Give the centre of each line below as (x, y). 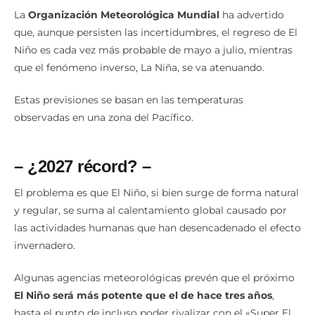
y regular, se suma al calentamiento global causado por (150, 210)
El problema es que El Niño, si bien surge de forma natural (156, 192)
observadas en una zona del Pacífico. (104, 118)
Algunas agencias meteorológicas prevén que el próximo (154, 277)
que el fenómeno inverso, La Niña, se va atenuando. (139, 68)
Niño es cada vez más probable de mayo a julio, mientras (153, 50)
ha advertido (252, 15)
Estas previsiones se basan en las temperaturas (129, 100)
